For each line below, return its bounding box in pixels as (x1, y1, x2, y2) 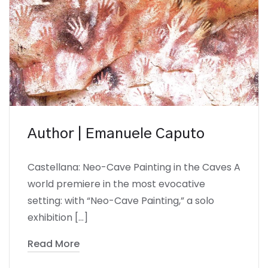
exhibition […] (28, 211, 88, 224)
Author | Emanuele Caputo (28, 127, 205, 141)
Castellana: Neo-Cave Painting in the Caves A (28, 160, 240, 174)
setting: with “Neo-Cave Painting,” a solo (28, 194, 214, 208)
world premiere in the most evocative (28, 177, 205, 191)
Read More (28, 237, 80, 251)
